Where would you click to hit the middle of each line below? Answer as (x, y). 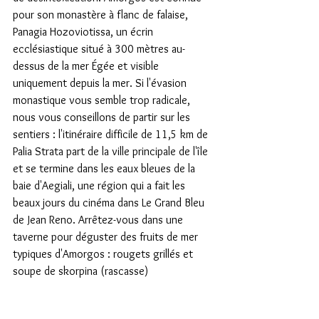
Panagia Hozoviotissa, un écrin (84, 32)
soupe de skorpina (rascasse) (80, 271)
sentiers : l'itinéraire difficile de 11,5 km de (112, 134)
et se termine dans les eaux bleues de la (105, 168)
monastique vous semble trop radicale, (103, 100)
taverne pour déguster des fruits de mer (107, 237)
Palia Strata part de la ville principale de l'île (112, 151)
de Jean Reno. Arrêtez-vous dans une (99, 220)
